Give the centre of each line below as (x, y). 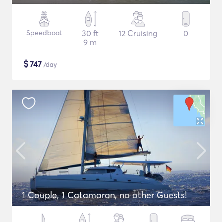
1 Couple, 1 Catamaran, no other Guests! (104, 195)
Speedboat (44, 33)
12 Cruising (138, 33)
